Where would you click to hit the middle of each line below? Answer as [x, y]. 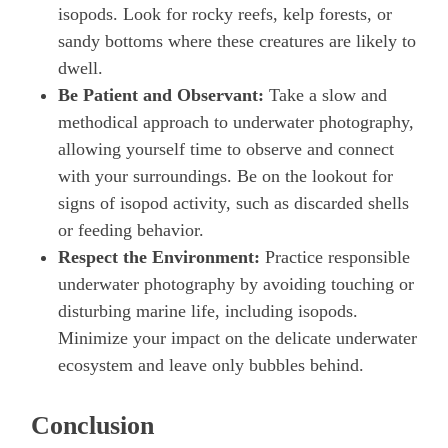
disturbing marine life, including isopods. [208, 310]
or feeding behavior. [131, 229]
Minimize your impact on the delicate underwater [237, 337]
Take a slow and [325, 94]
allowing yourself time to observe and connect [226, 148]
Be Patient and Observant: [161, 94]
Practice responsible [335, 256]
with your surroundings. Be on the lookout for [225, 175]
